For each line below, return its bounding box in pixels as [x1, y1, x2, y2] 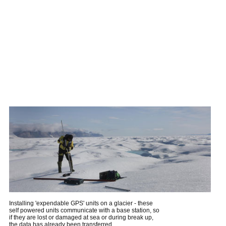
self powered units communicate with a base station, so [9, 207, 159, 214]
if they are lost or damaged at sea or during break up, [9, 214, 153, 221]
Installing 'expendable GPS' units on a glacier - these [9, 200, 153, 207]
